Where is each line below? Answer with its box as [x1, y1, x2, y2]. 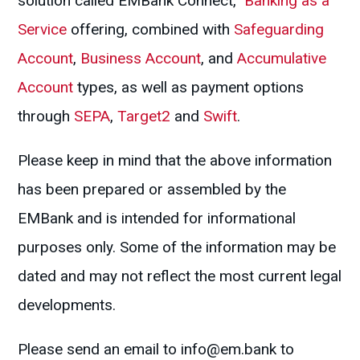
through [18, 107, 75, 126]
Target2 [117, 107, 171, 126]
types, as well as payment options [73, 78, 305, 97]
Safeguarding [234, 20, 325, 39]
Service [18, 20, 67, 39]
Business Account [76, 49, 202, 68]
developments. [18, 296, 117, 315]
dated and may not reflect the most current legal [18, 267, 342, 286]
